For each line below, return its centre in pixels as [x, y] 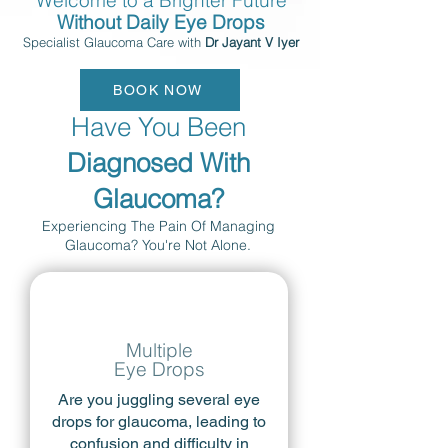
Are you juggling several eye [159, 399]
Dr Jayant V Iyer [252, 42]
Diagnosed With [158, 163]
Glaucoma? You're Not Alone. [158, 245]
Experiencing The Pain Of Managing [158, 226]
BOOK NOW [158, 90]
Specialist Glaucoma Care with [114, 42]
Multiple [159, 350]
